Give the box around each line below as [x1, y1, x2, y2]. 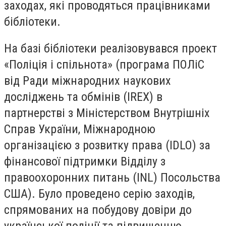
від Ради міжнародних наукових [4, 74, 171, 88]
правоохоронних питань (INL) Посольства [4, 171, 220, 185]
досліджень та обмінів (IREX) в [4, 90, 162, 104]
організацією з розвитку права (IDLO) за [4, 138, 210, 153]
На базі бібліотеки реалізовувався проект [4, 41, 217, 56]
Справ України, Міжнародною [4, 122, 155, 137]
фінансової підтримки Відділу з [4, 154, 165, 169]
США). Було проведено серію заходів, [4, 187, 195, 201]
